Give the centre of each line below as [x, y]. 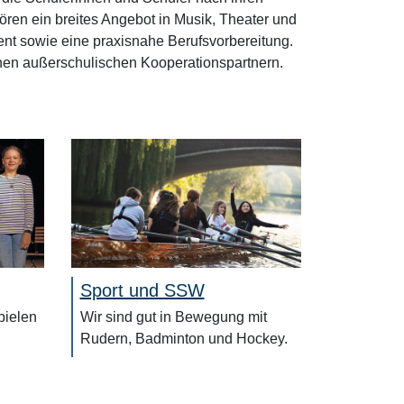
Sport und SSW [142, 291]
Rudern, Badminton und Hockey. [184, 339]
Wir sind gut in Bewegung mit [173, 317]
